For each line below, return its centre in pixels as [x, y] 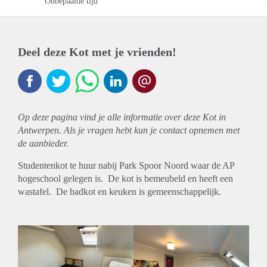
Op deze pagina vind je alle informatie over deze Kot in [122, 117]
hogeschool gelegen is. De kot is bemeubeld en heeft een [125, 179]
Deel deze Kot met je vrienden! [97, 52]
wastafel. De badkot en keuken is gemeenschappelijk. [119, 192]
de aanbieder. [43, 144]
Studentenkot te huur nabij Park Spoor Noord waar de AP [126, 166]
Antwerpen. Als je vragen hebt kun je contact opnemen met [129, 131]
